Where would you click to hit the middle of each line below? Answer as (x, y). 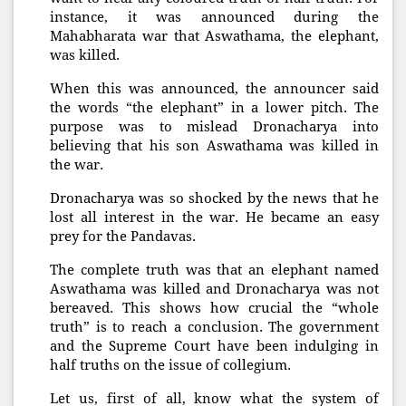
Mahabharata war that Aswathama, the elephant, (214, 37)
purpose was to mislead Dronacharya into (214, 127)
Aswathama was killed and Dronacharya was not (214, 290)
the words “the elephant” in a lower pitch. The (214, 108)
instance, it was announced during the (214, 18)
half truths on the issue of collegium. (170, 366)
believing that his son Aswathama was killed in (214, 146)
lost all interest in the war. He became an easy (214, 218)
